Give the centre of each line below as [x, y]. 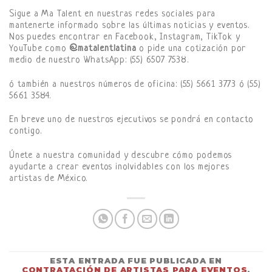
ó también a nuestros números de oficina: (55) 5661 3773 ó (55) [135, 84]
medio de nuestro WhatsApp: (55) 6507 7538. [99, 60]
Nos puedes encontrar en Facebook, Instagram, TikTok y [125, 37]
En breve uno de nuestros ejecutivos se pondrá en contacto [131, 120]
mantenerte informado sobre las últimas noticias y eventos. [129, 25]
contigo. [25, 132]
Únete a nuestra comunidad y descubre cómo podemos [121, 156]
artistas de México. [49, 179]
